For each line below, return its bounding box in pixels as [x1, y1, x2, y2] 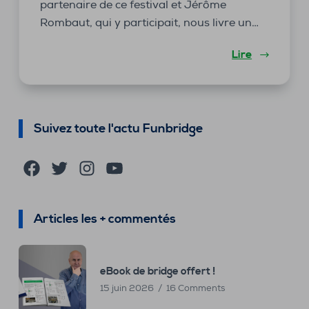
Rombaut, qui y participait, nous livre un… [39, 16, 259, 30]
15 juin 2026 [100, 282, 157, 294]
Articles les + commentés [33, 211, 176, 228]
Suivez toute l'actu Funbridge [33, 121, 203, 137]
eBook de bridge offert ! [100, 264, 216, 278]
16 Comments [166, 282, 226, 294]
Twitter [49, 160, 87, 175]
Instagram [77, 160, 132, 175]
